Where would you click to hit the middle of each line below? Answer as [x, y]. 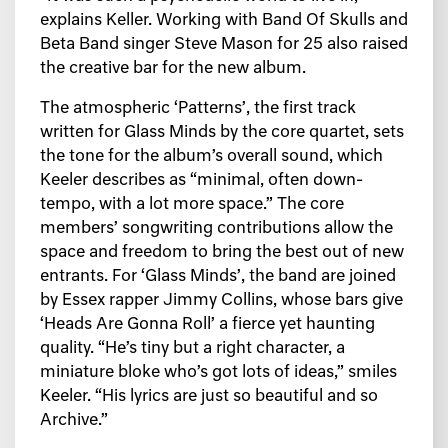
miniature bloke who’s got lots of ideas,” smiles [218, 373]
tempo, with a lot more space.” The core [192, 205]
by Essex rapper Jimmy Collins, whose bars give [221, 301]
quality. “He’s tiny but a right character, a [192, 349]
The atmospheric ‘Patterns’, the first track [198, 109]
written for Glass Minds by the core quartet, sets [222, 133]
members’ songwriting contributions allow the [216, 229]
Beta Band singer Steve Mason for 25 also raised [224, 45]
